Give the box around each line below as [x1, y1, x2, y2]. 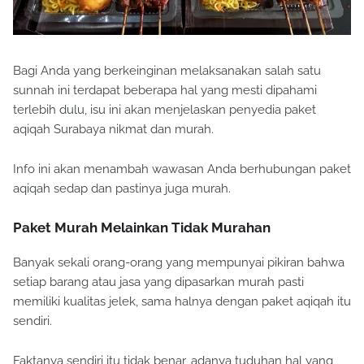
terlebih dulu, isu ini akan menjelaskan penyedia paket [13, 102, 316, 118]
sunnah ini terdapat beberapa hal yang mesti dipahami [13, 83, 317, 98]
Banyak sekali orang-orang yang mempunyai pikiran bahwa [13, 255, 344, 271]
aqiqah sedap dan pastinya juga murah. [13, 181, 231, 197]
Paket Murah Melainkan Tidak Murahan [13, 219, 271, 236]
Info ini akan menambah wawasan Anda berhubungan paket [13, 162, 351, 177]
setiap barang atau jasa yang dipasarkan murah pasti [13, 275, 304, 290]
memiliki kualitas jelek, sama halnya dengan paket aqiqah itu [13, 294, 351, 310]
